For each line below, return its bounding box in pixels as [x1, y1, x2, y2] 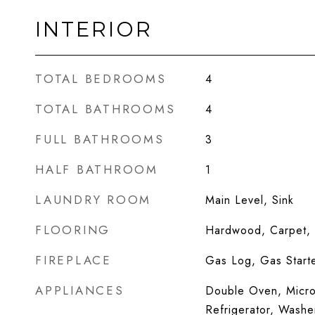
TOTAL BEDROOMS [35, 70, 167, 87]
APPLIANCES [35, 282, 124, 299]
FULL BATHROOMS [35, 131, 165, 148]
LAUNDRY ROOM [35, 191, 151, 208]
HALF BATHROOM [35, 161, 158, 178]
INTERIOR [35, 17, 153, 41]
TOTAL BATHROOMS [35, 101, 176, 117]
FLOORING [35, 221, 110, 238]
